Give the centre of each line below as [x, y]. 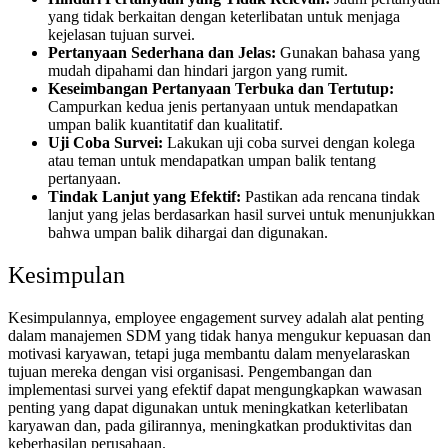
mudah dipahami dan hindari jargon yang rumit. [198, 71]
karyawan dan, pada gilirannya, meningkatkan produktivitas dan [210, 426]
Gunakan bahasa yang [350, 53]
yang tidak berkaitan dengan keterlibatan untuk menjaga [224, 17]
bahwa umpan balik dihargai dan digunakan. [188, 233]
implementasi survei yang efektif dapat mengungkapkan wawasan [215, 390]
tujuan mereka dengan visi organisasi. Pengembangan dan [190, 372]
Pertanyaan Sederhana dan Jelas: [164, 53]
